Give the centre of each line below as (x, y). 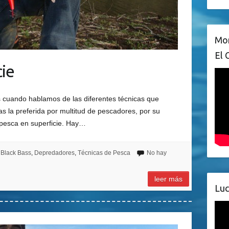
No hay (156, 153)
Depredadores (54, 153)
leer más (169, 179)
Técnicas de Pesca (104, 153)
